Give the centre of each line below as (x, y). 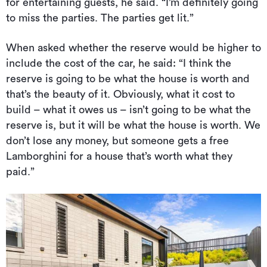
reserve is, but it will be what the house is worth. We (133, 125)
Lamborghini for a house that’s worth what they (119, 156)
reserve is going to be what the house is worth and (128, 79)
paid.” (20, 172)
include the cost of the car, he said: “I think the (119, 63)
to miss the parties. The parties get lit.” (100, 18)
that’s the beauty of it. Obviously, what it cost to (120, 94)
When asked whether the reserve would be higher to (133, 48)
